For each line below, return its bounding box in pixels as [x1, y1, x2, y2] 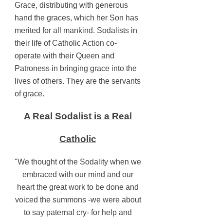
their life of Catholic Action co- [15, 39, 117, 47]
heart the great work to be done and [17, 183, 139, 191]
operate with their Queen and [15, 52, 114, 60]
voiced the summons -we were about [15, 196, 141, 204]
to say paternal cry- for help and [24, 208, 132, 217]
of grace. [15, 90, 44, 98]
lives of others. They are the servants [15, 77, 141, 85]
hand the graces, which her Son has [15, 14, 138, 22]
